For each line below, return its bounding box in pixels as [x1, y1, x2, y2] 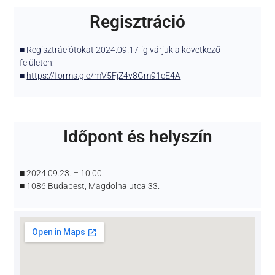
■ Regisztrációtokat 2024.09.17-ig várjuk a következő [20, 44, 221, 55]
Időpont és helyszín [63, 126, 212, 147]
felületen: [20, 57, 55, 68]
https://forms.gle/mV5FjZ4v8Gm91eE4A [26, 70, 181, 80]
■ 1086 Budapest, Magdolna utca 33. [20, 181, 160, 192]
